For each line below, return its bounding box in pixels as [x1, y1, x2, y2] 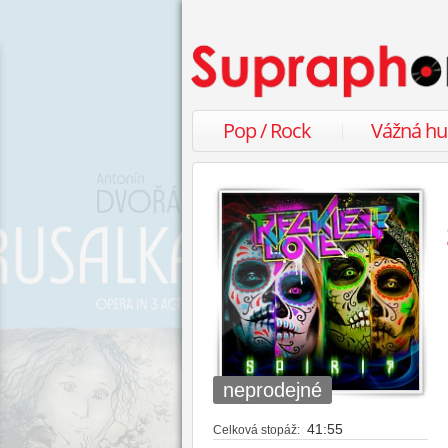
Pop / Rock [223, 117, 312, 144]
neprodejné [223, 378, 322, 401]
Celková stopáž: [213, 422, 300, 437]
